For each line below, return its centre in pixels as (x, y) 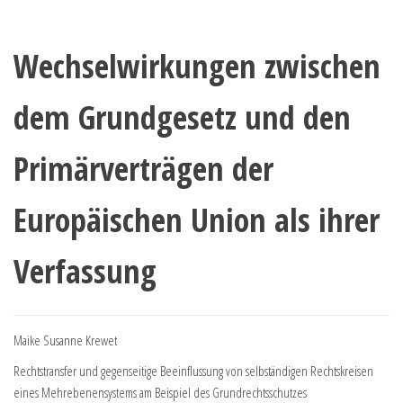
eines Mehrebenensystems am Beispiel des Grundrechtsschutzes (160, 392)
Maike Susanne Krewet (65, 340)
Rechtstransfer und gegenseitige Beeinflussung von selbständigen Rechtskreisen (193, 370)
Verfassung (85, 271)
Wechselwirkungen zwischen (197, 66)
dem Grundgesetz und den (182, 117)
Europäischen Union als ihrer (197, 219)
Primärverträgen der (143, 168)
